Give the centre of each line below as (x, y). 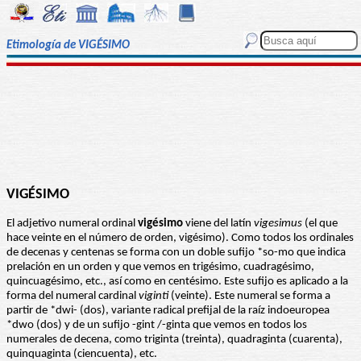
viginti (154, 297)
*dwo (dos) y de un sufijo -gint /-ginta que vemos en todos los (157, 326)
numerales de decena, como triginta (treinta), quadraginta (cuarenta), (174, 340)
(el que (320, 224)
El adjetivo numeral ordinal (72, 224)
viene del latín (218, 224)
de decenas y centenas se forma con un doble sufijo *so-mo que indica (176, 253)
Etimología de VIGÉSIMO (68, 46)
